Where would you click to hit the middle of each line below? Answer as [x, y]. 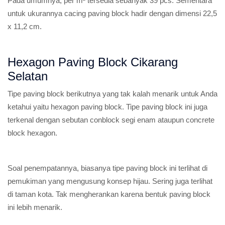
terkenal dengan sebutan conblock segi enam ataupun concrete [111, 120]
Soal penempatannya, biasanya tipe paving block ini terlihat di [107, 168]
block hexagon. [32, 133]
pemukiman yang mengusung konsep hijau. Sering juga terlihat [110, 181]
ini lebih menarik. [35, 207]
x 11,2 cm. [25, 26]
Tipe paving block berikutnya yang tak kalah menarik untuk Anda [113, 94]
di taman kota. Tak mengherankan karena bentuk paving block [109, 194]
